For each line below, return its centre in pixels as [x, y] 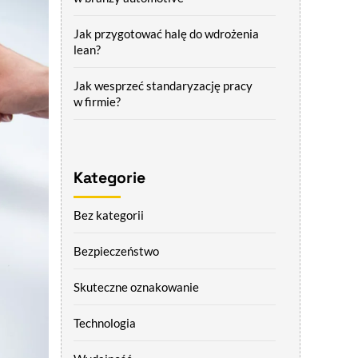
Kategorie [109, 177]
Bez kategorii [109, 215]
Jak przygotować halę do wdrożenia [166, 33]
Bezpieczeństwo [116, 251]
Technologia [105, 323]
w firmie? [97, 101]
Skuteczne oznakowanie [136, 287]
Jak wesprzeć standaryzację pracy [163, 85]
